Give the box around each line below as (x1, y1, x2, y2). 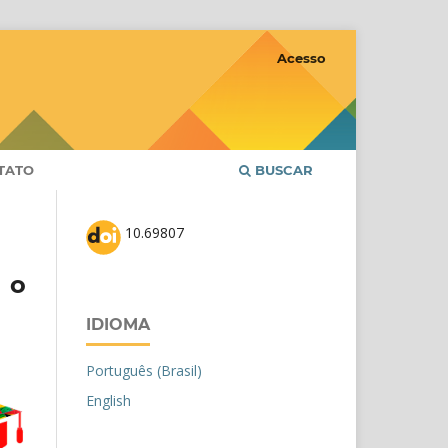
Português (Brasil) (86, 360, 202, 380)
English (86, 390, 131, 410)
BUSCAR (251, 161, 313, 178)
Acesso (277, 49, 326, 66)
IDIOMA (86, 314, 150, 334)
